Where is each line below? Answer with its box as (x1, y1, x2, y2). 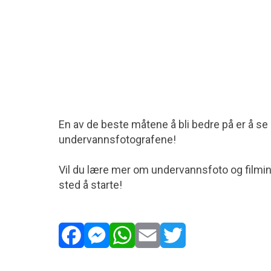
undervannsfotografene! (59, 133, 176, 146)
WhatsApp (109, 254, 159, 267)
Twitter (160, 254, 194, 267)
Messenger (84, 254, 139, 267)
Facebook (59, 254, 105, 267)
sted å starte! (59, 178, 122, 192)
